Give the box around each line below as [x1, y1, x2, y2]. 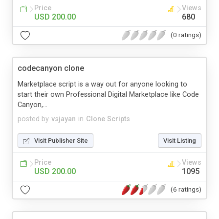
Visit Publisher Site [34, 136, 88, 144]
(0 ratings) [171, 31, 201, 39]
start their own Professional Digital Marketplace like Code [18, 90, 199, 99]
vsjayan [51, 114, 76, 123]
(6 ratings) [171, 185, 201, 194]
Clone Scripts [86, 114, 130, 123]
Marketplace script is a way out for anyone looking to [18, 80, 187, 88]
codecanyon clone [18, 63, 84, 73]
